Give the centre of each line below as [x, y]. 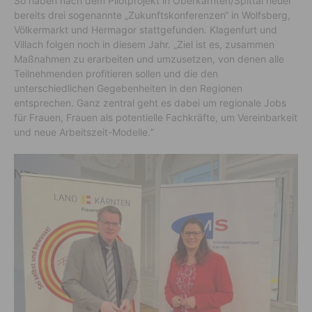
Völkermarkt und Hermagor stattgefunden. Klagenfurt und [146, 29]
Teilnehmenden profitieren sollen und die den [116, 73]
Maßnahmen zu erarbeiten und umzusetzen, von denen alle [149, 58]
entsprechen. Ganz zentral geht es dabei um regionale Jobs [150, 102]
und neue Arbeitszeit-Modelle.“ [84, 132]
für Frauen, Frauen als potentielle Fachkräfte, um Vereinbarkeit [156, 117]
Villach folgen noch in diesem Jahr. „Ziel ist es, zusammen [144, 44]
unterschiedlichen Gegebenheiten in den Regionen [128, 88]
